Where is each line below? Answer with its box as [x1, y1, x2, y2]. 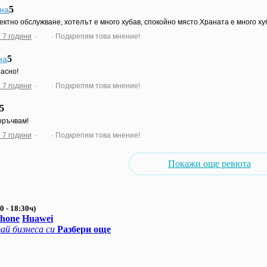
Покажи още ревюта [167, 158, 251, 169]
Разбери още [57, 223, 111, 234]
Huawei [22, 213, 53, 223]
